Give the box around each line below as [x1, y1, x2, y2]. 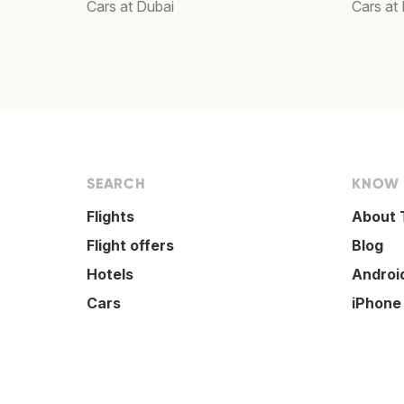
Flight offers [87, 236, 174, 254]
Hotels [87, 265, 133, 283]
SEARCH [87, 175, 146, 192]
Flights [87, 207, 134, 225]
